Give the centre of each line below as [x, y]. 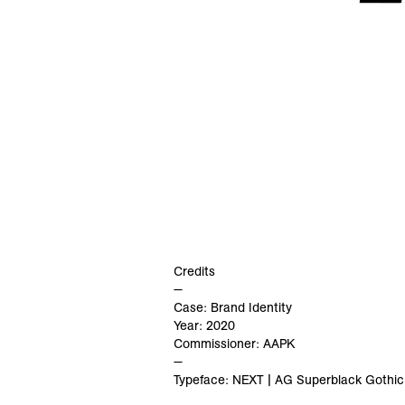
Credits [194, 271]
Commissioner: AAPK [234, 344]
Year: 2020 [204, 325]
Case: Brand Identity [233, 307]
